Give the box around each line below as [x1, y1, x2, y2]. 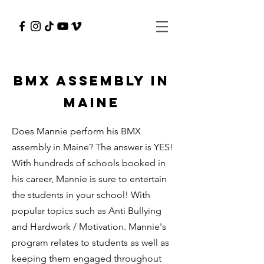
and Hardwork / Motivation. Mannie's [12, 221, 166, 232]
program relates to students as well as [12, 237, 169, 248]
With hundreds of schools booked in [12, 157, 166, 169]
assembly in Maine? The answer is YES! [12, 141, 173, 153]
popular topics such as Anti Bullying [12, 205, 161, 216]
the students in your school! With [12, 189, 150, 200]
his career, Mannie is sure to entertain [12, 173, 167, 184]
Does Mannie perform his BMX [12, 126, 141, 137]
